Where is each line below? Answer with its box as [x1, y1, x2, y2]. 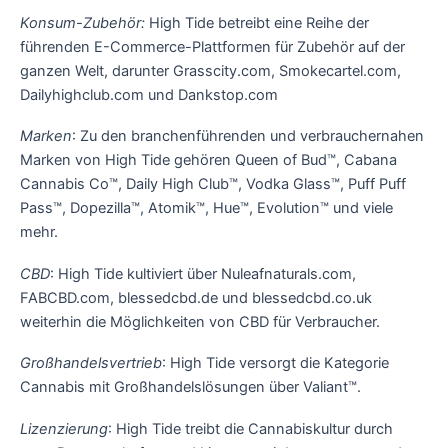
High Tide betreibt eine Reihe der [145, 13, 369, 32]
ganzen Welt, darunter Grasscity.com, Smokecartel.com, [20, 61, 401, 80]
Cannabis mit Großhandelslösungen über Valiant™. [20, 378, 361, 397]
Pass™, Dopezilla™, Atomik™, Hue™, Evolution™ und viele [20, 199, 393, 218]
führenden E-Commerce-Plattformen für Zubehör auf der [20, 37, 405, 56]
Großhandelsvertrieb [20, 354, 162, 373]
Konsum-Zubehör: [20, 13, 145, 32]
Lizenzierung [20, 419, 108, 438]
